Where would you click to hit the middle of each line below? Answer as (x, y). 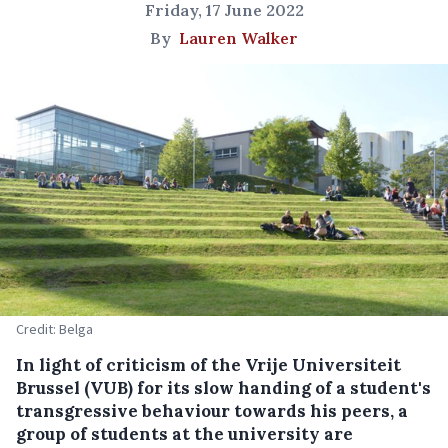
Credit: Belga (54, 329)
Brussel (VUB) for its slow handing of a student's (223, 388)
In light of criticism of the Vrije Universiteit (208, 365)
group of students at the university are (184, 434)
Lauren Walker (238, 38)
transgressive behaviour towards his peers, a (212, 411)
